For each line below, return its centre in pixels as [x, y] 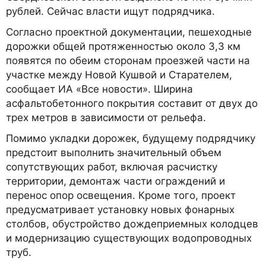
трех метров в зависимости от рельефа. [106, 118]
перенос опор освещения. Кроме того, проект [121, 196]
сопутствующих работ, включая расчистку [112, 167]
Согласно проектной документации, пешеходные [129, 32]
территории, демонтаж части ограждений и [115, 181]
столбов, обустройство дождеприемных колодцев [132, 224]
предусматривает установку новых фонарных [120, 210]
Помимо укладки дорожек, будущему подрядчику [131, 139]
